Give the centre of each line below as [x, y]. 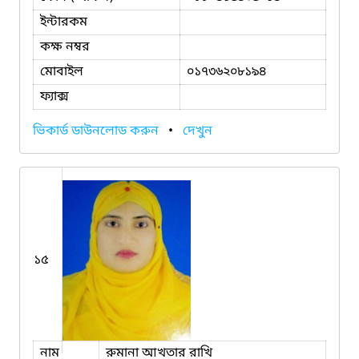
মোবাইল [62, 72]
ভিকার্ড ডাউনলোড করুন [97, 131]
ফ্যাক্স [54, 97]
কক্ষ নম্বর [65, 47]
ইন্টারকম [64, 22]
